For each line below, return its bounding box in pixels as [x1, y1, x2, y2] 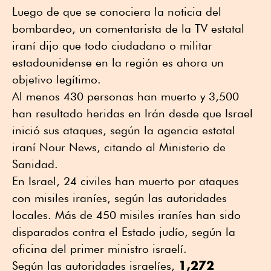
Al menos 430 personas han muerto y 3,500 [12, 90, 239, 103]
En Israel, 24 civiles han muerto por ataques [12, 174, 239, 188]
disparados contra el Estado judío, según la [12, 225, 235, 239]
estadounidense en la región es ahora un [12, 56, 224, 70]
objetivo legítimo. [12, 73, 101, 87]
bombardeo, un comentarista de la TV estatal [12, 22, 244, 36]
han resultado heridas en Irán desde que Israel [12, 106, 253, 120]
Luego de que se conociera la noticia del [12, 5, 221, 19]
